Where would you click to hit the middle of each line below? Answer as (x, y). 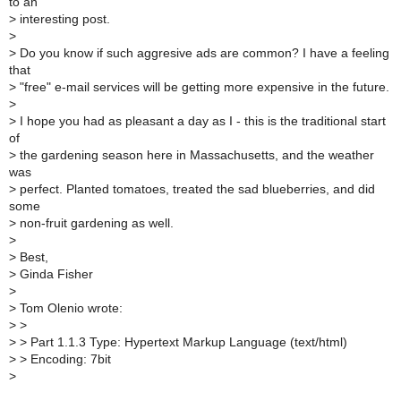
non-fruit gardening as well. (95, 223)
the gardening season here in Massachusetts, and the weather (195, 155)
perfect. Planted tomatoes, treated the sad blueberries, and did (196, 189)
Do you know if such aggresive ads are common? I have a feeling (203, 53)
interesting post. (63, 19)
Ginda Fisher (55, 274)
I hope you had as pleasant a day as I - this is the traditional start (201, 121)
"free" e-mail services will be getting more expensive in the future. (203, 87)
